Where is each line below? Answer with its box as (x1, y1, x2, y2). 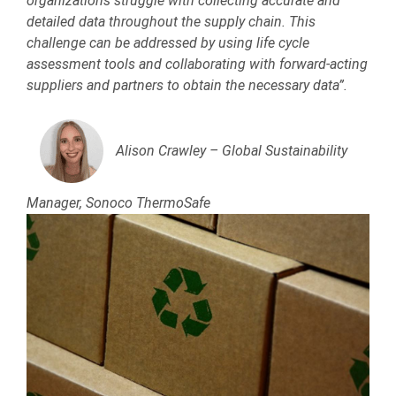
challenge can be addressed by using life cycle (27, 34, 309, 52)
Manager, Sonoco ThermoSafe (27, 194, 210, 212)
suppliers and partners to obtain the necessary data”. (27, 77, 347, 95)
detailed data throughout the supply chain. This (27, 13, 316, 31)
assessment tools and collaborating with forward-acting (27, 56, 368, 73)
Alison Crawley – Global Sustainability (116, 142, 347, 160)
